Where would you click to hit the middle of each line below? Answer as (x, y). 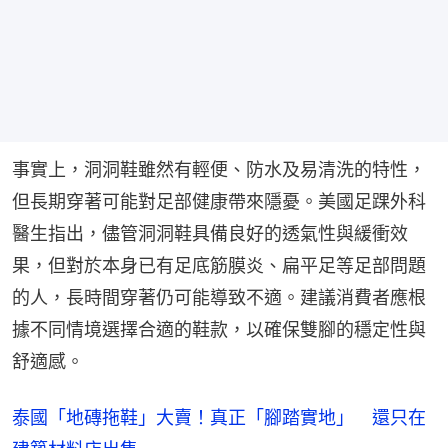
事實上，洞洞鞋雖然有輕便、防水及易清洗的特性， (219, 169)
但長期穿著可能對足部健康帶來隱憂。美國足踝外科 (219, 201)
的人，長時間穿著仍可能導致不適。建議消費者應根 (219, 297)
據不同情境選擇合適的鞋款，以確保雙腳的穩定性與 (219, 329)
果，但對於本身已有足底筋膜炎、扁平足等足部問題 (219, 265)
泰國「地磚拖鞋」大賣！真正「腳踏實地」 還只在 (219, 417)
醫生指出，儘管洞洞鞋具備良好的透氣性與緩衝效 (210, 233)
